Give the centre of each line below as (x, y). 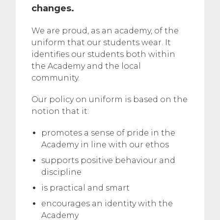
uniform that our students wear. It (101, 42)
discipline (61, 172)
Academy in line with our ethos (105, 145)
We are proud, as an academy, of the (105, 31)
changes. (53, 8)
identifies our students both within (103, 54)
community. (55, 78)
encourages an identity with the (107, 204)
